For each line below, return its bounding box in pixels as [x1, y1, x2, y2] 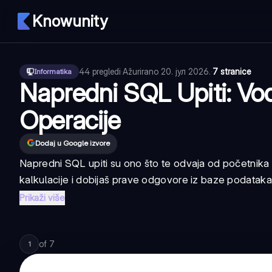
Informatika [34, 67, 72, 76]
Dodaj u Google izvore [35, 138, 110, 148]
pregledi [92, 66, 121, 76]
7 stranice [212, 66, 251, 76]
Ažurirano [123, 66, 161, 76]
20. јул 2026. [161, 66, 211, 76]
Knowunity [32, 12, 107, 30]
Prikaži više [19, 192, 65, 203]
